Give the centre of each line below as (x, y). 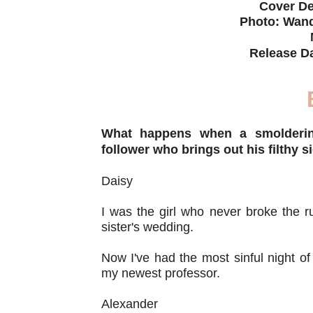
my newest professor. (160, 273)
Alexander (129, 304)
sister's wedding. (147, 227)
